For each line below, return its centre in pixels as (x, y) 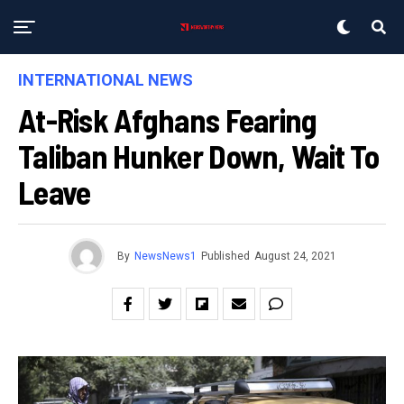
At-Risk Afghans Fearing (168, 119)
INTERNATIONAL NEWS (106, 80)
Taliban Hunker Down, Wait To (198, 156)
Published (225, 256)
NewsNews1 (165, 256)
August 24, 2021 (295, 256)
